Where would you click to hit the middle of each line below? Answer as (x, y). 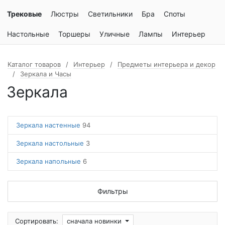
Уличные (115, 34)
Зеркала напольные (49, 161)
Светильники (110, 14)
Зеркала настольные (51, 143)
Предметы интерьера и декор (166, 64)
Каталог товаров (34, 64)
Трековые (24, 14)
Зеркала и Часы (46, 74)
